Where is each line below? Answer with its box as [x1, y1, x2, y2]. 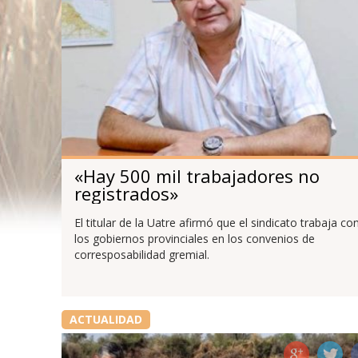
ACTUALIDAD [69, 312, 142, 328]
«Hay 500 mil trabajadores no [74, 163, 320, 188]
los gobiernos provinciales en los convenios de [74, 231, 315, 247]
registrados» [74, 181, 178, 205]
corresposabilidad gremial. [74, 247, 209, 263]
